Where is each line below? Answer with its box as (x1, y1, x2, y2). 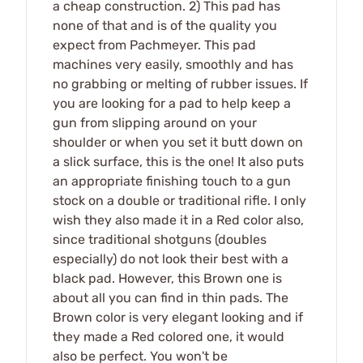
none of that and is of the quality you (53, 17, 277, 33)
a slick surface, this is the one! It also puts (53, 153, 304, 169)
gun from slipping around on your (53, 114, 257, 130)
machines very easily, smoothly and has (53, 56, 293, 72)
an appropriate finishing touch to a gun (53, 173, 291, 189)
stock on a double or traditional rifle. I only (53, 192, 306, 208)
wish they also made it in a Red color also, (53, 211, 304, 228)
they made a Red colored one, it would (53, 328, 284, 344)
